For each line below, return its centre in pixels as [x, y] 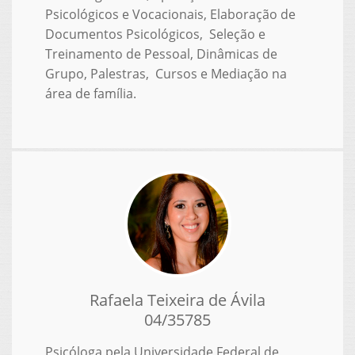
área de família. [90, 93]
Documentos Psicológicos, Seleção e [155, 34]
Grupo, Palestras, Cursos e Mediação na [166, 73]
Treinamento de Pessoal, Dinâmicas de [161, 53]
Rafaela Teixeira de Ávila [177, 300]
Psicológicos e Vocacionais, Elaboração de [170, 14]
